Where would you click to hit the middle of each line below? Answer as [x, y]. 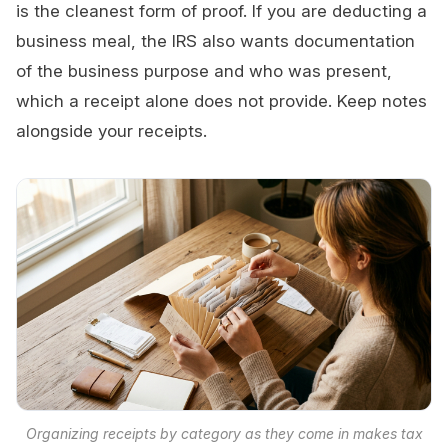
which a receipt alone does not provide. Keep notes [221, 101]
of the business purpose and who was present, [204, 71]
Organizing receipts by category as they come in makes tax [224, 434]
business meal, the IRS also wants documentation [215, 41]
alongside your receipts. [111, 131]
